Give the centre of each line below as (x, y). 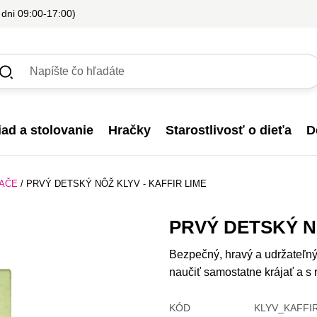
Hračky (129, 131)
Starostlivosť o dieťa (229, 131)
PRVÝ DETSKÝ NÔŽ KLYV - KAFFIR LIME (116, 183)
